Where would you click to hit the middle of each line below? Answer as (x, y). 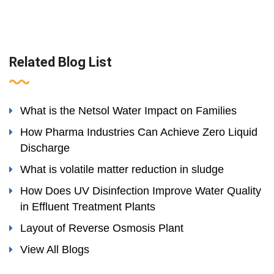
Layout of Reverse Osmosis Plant (102, 228)
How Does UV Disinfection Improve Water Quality (141, 191)
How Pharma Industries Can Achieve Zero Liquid (139, 132)
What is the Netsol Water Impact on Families (128, 111)
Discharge (45, 148)
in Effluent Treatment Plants (88, 207)
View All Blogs (55, 250)
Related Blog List (61, 62)
